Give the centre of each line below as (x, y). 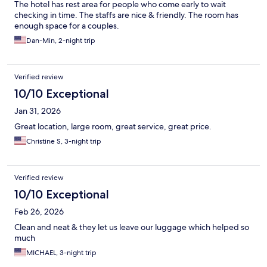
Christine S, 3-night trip (64, 142)
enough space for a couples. (67, 26)
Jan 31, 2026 (38, 111)
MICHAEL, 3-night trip (61, 253)
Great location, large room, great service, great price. (113, 127)
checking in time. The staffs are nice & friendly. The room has (126, 15)
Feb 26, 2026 (39, 212)
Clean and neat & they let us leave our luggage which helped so (132, 227)
